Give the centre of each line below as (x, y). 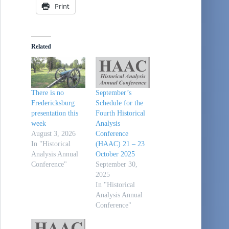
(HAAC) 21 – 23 (120, 144)
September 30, (117, 164)
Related (41, 46)
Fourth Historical (121, 113)
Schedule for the (120, 103)
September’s (114, 93)
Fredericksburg (53, 103)
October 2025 (116, 154)
